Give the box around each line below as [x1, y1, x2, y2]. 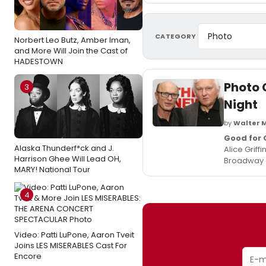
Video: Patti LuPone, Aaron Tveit [14, 229, 134, 240]
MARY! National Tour [14, 164, 90, 175]
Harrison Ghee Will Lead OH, [14, 153, 121, 164]
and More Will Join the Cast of [14, 45, 128, 56]
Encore [14, 251, 42, 262]
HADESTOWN [14, 56, 63, 67]
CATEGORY [155, 31, 197, 41]
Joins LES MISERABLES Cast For [14, 240, 127, 251]
